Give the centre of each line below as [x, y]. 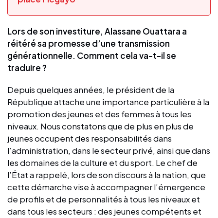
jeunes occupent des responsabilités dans [90, 138]
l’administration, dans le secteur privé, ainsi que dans [109, 150]
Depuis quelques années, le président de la [91, 89]
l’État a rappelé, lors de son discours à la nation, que [107, 174]
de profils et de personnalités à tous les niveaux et [104, 199]
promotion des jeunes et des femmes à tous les [99, 114]
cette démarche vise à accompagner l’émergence [106, 187]
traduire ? [27, 67]
